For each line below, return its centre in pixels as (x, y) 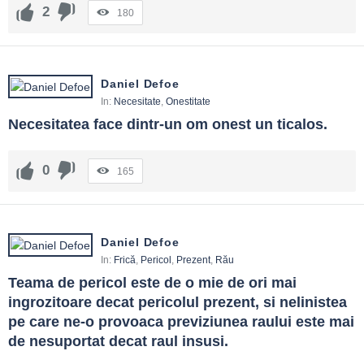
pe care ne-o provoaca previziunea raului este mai (181, 322)
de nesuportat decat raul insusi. (118, 342)
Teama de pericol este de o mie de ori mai (152, 283)
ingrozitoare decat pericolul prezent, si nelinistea (178, 303)
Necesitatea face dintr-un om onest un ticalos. (168, 125)
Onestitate (188, 102)
